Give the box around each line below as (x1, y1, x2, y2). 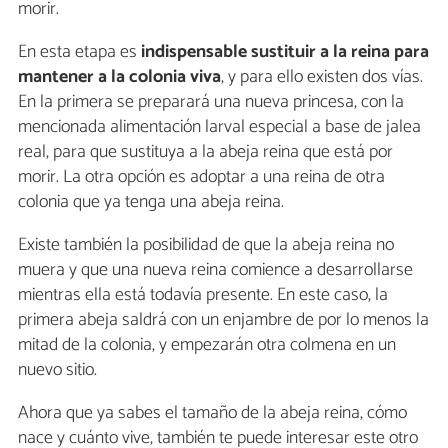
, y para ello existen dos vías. (221, 61, 423, 92)
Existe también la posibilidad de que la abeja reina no (18, 229, 394, 260)
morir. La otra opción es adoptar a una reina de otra (18, 161, 385, 192)
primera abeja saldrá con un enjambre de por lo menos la (18, 304, 429, 335)
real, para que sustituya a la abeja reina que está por (18, 136, 393, 167)
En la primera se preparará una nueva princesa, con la (18, 86, 404, 117)
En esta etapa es (18, 36, 141, 67)
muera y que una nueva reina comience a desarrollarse (18, 254, 413, 285)
